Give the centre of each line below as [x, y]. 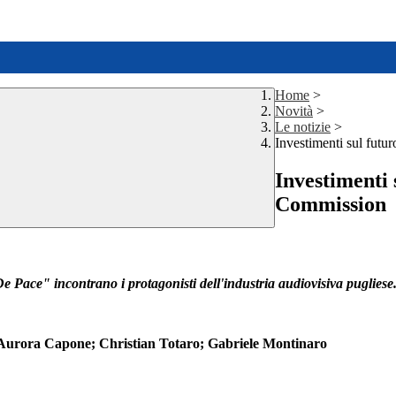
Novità [294, 111]
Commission [331, 205]
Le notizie [303, 127]
